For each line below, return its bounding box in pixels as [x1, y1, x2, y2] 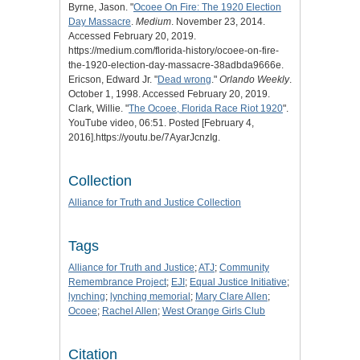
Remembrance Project [68, 276, 166, 288]
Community [219, 261, 269, 273]
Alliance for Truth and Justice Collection [68, 196, 241, 208]
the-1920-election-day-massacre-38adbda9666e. [68, 59, 284, 71]
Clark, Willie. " [68, 102, 129, 114]
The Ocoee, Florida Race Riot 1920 [129, 102, 283, 114]
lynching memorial [110, 290, 190, 302]
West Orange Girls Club [162, 305, 265, 317]
